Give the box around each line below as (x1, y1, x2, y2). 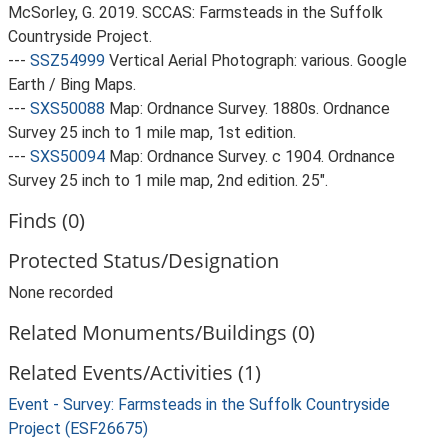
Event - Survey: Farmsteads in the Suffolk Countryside (8, 395, 390, 414)
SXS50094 (30, 147, 105, 166)
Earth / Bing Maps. (8, 75, 136, 94)
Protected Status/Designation (8, 247, 279, 274)
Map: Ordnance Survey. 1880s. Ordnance (109, 99, 390, 118)
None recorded (8, 283, 113, 302)
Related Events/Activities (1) (8, 359, 261, 386)
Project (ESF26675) (8, 419, 148, 438)
